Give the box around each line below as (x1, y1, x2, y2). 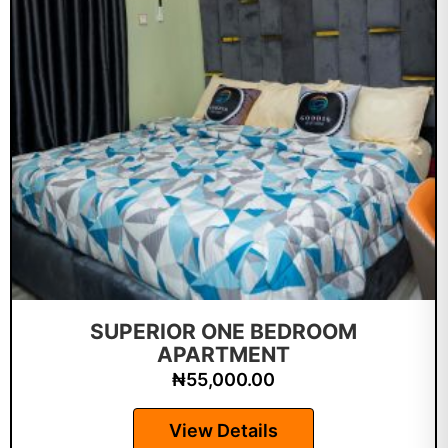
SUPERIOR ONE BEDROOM (90, 319, 357, 344)
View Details (169, 420, 278, 441)
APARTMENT (157, 342, 290, 367)
